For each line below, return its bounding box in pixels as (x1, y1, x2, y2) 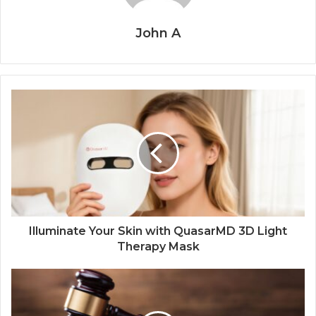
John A (135, 25, 181, 42)
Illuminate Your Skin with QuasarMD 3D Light (29, 224, 287, 238)
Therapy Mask (116, 240, 200, 254)
